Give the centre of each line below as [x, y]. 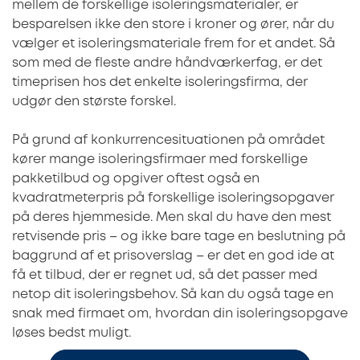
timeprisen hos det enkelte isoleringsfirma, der [160, 83]
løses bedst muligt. [72, 333]
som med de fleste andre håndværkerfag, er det [167, 63]
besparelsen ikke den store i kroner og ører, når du [173, 25]
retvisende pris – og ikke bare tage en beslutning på [179, 237]
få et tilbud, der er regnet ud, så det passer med [165, 276]
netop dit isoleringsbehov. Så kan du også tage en [173, 295]
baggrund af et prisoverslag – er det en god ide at [173, 256]
